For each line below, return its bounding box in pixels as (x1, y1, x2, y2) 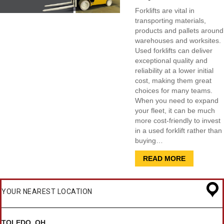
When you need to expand (135, 96, 218, 105)
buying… (135, 136, 163, 145)
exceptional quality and (135, 56, 207, 65)
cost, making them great (135, 76, 211, 85)
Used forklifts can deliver (135, 46, 212, 55)
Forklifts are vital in (135, 6, 194, 15)
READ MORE (143, 154, 185, 163)
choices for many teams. (135, 86, 212, 95)
